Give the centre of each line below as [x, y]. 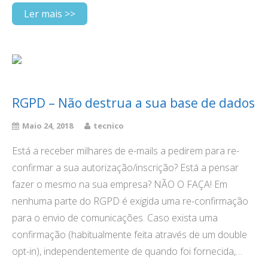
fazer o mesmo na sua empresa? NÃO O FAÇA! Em [120, 184]
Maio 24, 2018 [48, 126]
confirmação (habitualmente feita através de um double [130, 234]
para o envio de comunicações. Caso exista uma [115, 218]
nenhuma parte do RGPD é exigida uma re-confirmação [130, 201]
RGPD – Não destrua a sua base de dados [133, 103]
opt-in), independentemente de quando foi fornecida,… [127, 251]
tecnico [109, 126]
